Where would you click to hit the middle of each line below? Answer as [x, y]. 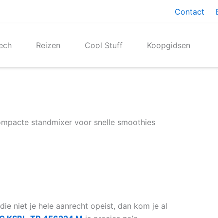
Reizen [48, 45]
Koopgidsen [168, 45]
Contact [190, 12]
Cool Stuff [103, 45]
